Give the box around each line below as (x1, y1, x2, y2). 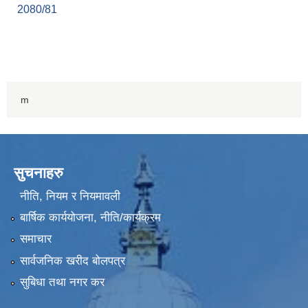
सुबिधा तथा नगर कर (19, 276, 104, 289)
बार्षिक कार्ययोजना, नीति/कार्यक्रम (19, 211, 161, 225)
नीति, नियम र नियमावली (19, 189, 120, 203)
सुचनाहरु (14, 164, 63, 182)
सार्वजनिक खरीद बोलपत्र (19, 254, 125, 267)
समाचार (19, 232, 52, 246)
